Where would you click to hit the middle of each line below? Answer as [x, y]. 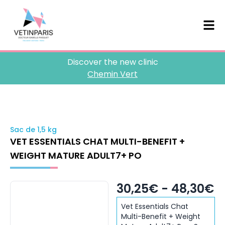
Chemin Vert [113, 74]
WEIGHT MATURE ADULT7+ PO [76, 155]
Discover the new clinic [113, 62]
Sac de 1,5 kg [33, 130]
